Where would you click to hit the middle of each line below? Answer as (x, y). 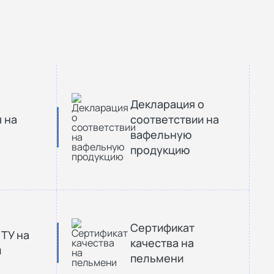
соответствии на (175, 119)
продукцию (160, 150)
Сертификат (162, 227)
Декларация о (167, 104)
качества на (162, 243)
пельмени (157, 258)
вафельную (161, 135)
